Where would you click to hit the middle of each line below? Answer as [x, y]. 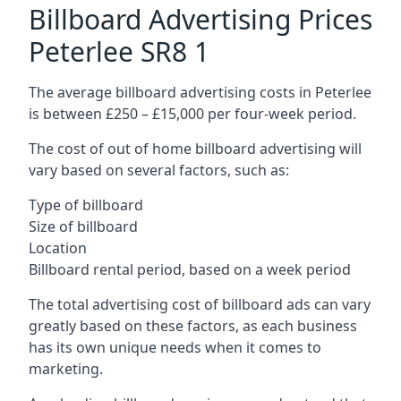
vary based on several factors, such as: [159, 170]
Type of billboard [86, 205]
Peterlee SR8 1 [119, 51]
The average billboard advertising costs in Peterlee [200, 92]
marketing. [66, 368]
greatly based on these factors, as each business [193, 325]
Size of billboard [83, 226]
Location [58, 247]
